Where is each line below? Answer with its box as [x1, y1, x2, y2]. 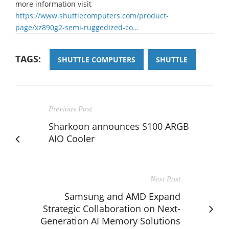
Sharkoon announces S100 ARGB [49, 120, 189, 132]
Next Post [150, 174, 180, 183]
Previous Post [49, 104, 92, 113]
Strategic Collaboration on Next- [43, 202, 180, 215]
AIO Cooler [49, 132, 95, 145]
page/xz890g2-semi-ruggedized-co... [15, 22, 139, 32]
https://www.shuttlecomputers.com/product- [15, 10, 169, 20]
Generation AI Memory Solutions [40, 214, 180, 227]
